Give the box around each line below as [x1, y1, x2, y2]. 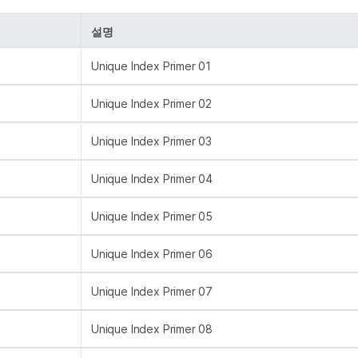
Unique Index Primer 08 [91, 322, 213, 336]
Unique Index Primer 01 [91, 59, 212, 73]
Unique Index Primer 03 [91, 134, 213, 148]
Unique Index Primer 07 [91, 284, 213, 298]
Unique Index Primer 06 [91, 247, 213, 261]
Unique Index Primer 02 [91, 97, 213, 110]
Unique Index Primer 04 [91, 172, 213, 185]
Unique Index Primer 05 [91, 209, 213, 223]
